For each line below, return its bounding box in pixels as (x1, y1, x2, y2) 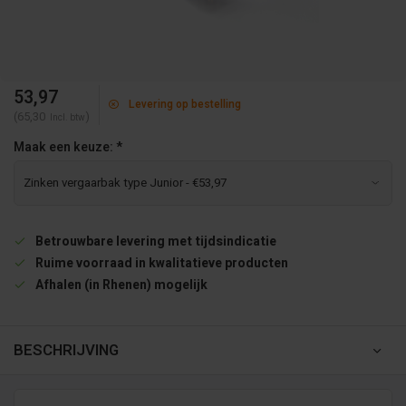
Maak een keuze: (14, 138, 116, 157)
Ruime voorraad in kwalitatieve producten (35, 254, 288, 273)
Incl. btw (50, 111, 85, 124)
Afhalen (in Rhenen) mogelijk (35, 275, 208, 295)
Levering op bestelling (129, 97, 241, 112)
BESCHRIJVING (14, 339, 119, 362)
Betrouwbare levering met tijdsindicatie (35, 232, 276, 251)
